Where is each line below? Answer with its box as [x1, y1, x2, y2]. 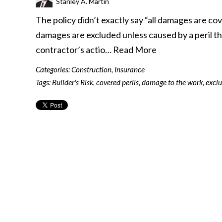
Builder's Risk [52, 78, 93, 87]
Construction [71, 65, 111, 74]
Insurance [114, 65, 145, 74]
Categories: [36, 65, 71, 74]
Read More [113, 44, 157, 55]
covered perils [96, 78, 139, 87]
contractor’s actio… [36, 44, 113, 55]
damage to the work [142, 78, 203, 87]
